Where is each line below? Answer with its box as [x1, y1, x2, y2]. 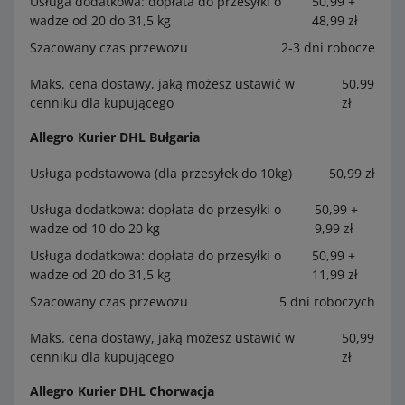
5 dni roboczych [279, 292, 375, 310]
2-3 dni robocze [281, 38, 375, 56]
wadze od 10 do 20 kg [30, 219, 160, 237]
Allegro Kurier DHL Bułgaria [30, 127, 200, 146]
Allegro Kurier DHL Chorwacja [30, 381, 214, 400]
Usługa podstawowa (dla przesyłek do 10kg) [30, 164, 292, 182]
